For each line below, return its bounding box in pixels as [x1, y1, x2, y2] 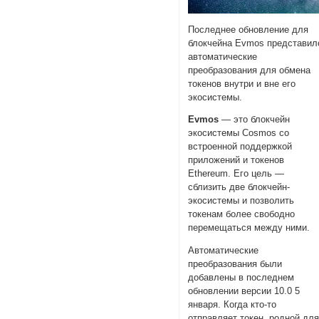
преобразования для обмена [188, 64, 311, 75]
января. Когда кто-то [188, 299, 277, 310]
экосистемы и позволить [188, 195, 295, 206]
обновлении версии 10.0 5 [188, 286, 300, 297]
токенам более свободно [188, 209, 296, 220]
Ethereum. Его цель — [188, 168, 285, 179]
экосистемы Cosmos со [188, 127, 290, 139]
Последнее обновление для [188, 23, 309, 35]
